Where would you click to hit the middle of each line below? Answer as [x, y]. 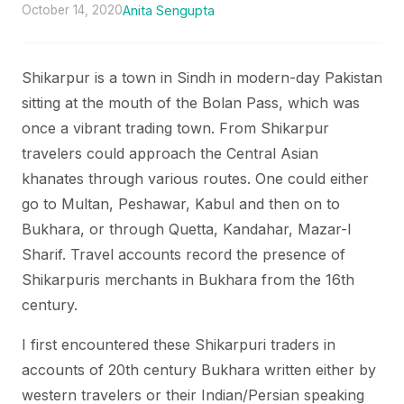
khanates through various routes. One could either [195, 179]
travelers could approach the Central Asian [170, 153]
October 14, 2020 [72, 10]
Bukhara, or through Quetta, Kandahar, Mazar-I [187, 229]
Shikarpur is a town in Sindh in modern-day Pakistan [202, 78]
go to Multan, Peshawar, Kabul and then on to [181, 204]
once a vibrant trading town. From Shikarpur [175, 128]
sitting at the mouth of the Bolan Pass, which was [191, 103]
